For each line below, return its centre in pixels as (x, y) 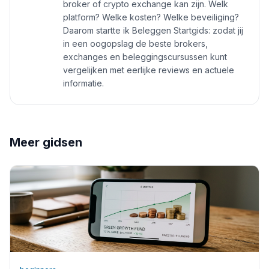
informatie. (83, 83)
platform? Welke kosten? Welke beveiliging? (151, 17)
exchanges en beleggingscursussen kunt (145, 57)
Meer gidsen (46, 143)
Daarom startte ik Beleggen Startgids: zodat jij (153, 31)
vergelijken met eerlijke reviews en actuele (149, 70)
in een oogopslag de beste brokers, (135, 44)
